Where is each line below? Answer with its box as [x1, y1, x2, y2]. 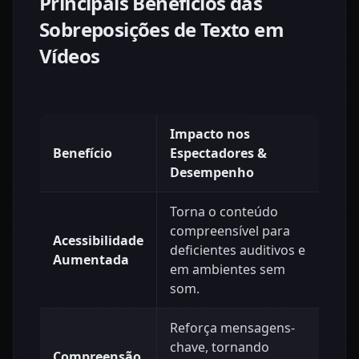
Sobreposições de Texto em [39, 15, 284, 42]
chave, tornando [170, 337, 269, 356]
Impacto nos [170, 124, 250, 143]
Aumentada [53, 250, 129, 268]
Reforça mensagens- [170, 318, 295, 337]
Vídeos [39, 42, 100, 69]
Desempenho [170, 163, 254, 181]
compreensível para [170, 221, 290, 240]
